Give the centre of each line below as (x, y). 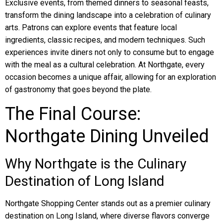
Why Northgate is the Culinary (96, 164)
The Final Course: (73, 114)
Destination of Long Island (85, 181)
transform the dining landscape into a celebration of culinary (108, 15)
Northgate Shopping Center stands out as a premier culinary (108, 203)
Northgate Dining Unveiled (107, 136)
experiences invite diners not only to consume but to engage (110, 52)
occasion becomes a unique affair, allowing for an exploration (111, 77)
